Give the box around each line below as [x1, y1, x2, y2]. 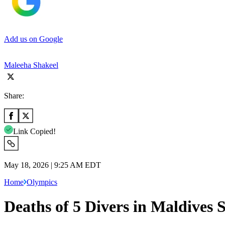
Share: [4, 91, 24, 100]
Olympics [27, 177, 57, 186]
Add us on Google [4, 34, 63, 43]
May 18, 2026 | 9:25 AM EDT [4, 160, 101, 169]
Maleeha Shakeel [4, 60, 58, 69]
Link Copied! [13, 127, 56, 136]
